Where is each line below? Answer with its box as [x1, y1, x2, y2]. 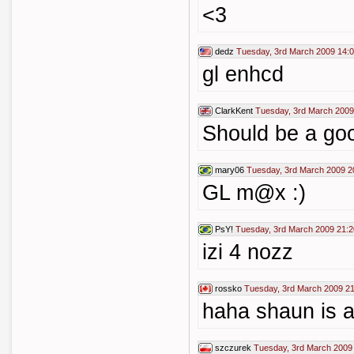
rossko [215, 284, 242, 293]
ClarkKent [215, 106, 253, 115]
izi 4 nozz [202, 240, 293, 264]
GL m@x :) [202, 181, 306, 205]
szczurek [215, 343, 251, 352]
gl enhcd [202, 62, 284, 86]
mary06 [215, 165, 244, 175]
